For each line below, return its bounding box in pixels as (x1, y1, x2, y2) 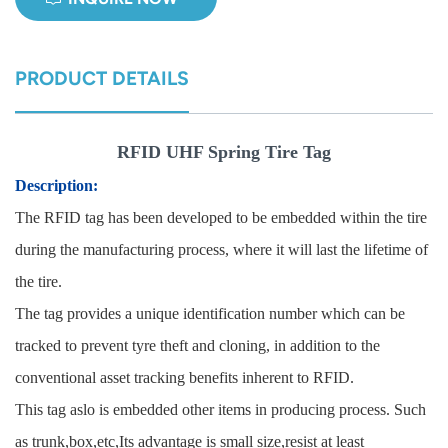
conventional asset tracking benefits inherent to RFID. (15, 368, 354, 386)
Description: (15, 176, 98, 194)
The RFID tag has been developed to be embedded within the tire (15, 208, 427, 226)
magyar (231, 73, 279, 89)
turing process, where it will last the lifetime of (137, 240, 428, 258)
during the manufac (15, 240, 137, 258)
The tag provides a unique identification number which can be (15, 304, 405, 322)
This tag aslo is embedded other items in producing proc (15, 400, 367, 418)
